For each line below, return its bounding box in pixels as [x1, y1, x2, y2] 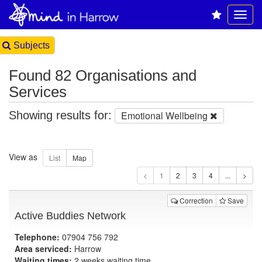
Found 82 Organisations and [9, 67, 196, 84]
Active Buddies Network [15, 210, 126, 222]
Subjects [11, 40, 50, 50]
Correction [178, 195, 213, 205]
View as [9, 150, 37, 163]
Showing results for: [9, 109, 112, 122]
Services [9, 83, 67, 101]
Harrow [72, 243, 101, 254]
